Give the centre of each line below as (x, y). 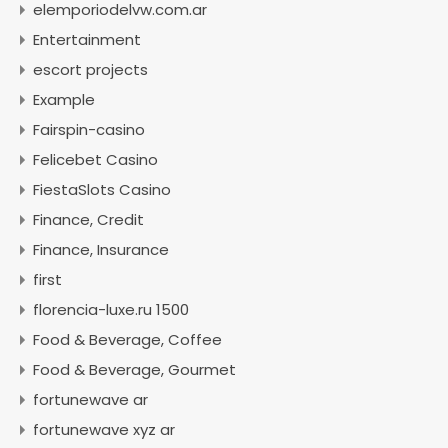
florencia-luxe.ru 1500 (111, 309)
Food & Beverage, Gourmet (134, 369)
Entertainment (87, 39)
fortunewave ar (90, 399)
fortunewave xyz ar (104, 429)
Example (64, 99)
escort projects (90, 69)
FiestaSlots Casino (102, 189)
